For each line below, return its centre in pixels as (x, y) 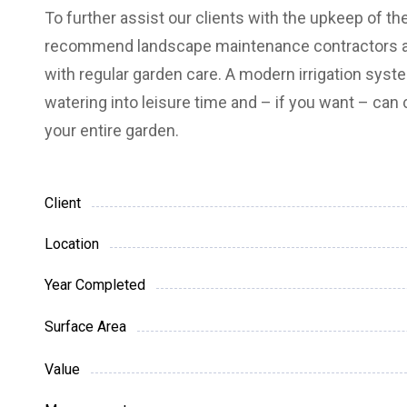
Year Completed (94, 285)
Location (71, 244)
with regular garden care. (134, 74)
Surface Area (85, 326)
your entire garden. (111, 130)
